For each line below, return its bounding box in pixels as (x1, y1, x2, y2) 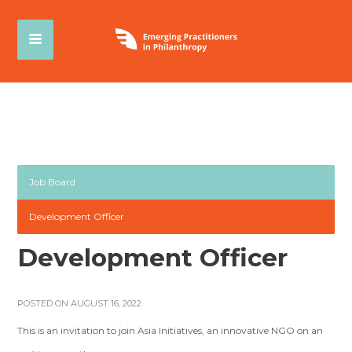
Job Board (29, 176, 76, 188)
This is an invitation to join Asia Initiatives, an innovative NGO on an (17, 324, 324, 336)
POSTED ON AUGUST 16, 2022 (17, 298, 142, 309)
